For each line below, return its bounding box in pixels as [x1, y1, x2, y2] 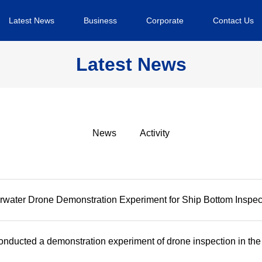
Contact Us [212, 16, 254, 25]
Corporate [146, 16, 184, 25]
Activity [140, 128, 170, 138]
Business [83, 16, 117, 25]
